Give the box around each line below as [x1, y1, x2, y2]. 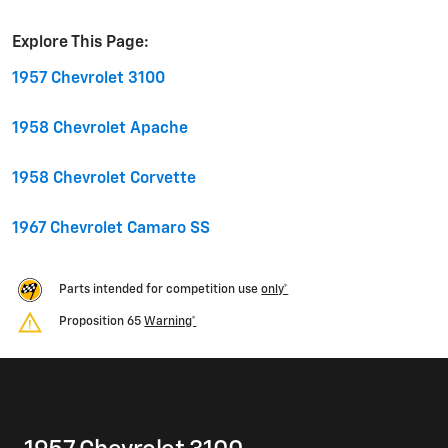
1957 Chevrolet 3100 [12, 71, 165, 87]
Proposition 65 [59, 316, 145, 329]
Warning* [144, 316, 197, 329]
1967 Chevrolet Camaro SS [12, 221, 210, 237]
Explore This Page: [12, 35, 149, 51]
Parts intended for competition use [59, 284, 262, 297]
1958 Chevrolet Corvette [12, 171, 196, 187]
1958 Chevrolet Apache [12, 121, 188, 137]
